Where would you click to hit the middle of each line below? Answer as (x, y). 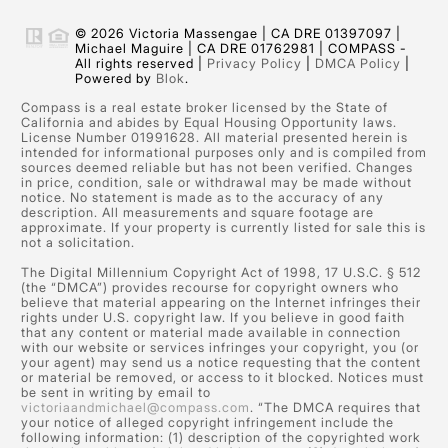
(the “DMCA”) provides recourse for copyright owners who (209, 288)
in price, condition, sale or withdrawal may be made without (216, 183)
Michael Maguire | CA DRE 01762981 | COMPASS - (241, 49)
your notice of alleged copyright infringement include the (207, 423)
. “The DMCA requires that (335, 408)
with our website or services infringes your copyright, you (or (219, 348)
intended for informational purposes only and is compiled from (223, 153)
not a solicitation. (77, 243)
